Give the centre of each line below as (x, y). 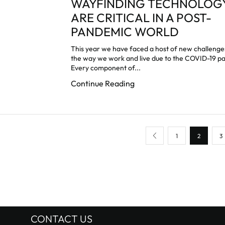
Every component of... (106, 68)
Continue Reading (103, 84)
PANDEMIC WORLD (125, 32)
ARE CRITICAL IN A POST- (141, 18)
